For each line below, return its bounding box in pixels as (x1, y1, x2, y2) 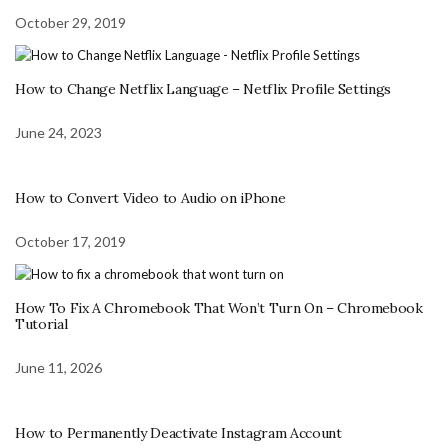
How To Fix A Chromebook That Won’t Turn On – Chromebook (15, 299, 423, 318)
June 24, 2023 (15, 124, 102, 142)
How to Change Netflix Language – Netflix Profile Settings (15, 80, 392, 99)
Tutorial (15, 315, 68, 334)
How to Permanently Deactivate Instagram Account (15, 424, 342, 443)
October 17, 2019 (15, 233, 126, 251)
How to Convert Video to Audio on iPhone (15, 189, 286, 208)
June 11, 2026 (15, 359, 102, 377)
